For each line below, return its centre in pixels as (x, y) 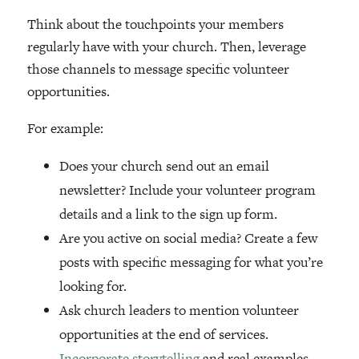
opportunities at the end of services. (163, 335)
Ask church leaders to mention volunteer (179, 311)
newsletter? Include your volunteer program (187, 190)
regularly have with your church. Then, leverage (166, 47)
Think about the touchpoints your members (155, 24)
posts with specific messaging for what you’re (191, 262)
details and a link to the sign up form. (168, 214)
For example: (65, 129)
